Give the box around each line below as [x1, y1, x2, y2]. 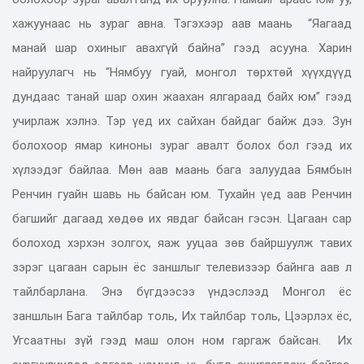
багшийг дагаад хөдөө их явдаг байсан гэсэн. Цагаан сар [12, 210, 352, 226]
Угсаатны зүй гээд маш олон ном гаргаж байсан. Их [12, 332, 352, 348]
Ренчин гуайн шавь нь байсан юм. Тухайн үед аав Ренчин [12, 186, 352, 201]
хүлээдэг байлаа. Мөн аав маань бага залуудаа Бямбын [12, 162, 352, 177]
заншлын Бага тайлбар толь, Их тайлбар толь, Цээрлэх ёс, [12, 308, 352, 323]
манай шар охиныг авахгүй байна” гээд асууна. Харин [12, 40, 352, 55]
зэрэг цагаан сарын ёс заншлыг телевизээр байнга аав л [12, 259, 352, 275]
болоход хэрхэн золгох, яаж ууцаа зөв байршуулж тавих [12, 235, 352, 250]
